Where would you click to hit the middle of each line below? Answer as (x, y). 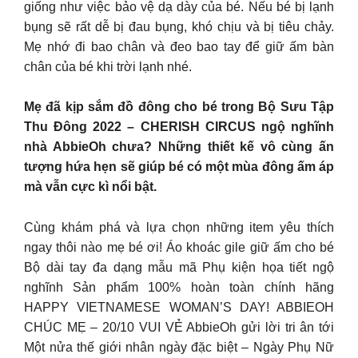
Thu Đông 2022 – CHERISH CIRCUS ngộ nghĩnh (179, 127)
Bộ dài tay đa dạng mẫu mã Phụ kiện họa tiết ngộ (179, 267)
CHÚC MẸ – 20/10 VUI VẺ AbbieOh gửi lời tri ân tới (179, 327)
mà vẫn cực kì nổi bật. (90, 187)
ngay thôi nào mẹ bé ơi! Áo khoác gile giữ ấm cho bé (179, 247)
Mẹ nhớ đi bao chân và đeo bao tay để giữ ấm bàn (179, 46)
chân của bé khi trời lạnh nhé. (108, 66)
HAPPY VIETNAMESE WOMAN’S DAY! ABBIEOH (179, 307)
